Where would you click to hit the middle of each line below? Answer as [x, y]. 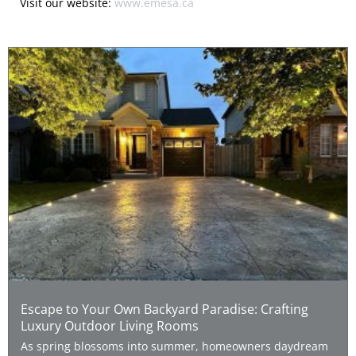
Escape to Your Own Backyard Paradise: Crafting [164, 308]
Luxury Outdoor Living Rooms [110, 325]
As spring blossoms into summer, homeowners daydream [174, 346]
